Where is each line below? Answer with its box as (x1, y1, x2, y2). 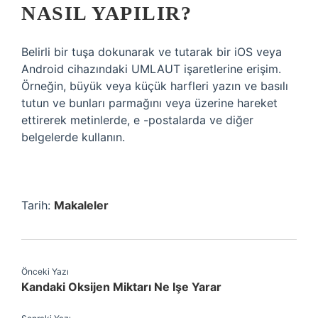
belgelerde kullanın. (21, 130, 125, 144)
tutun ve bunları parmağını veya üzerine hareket (21, 96, 278, 110)
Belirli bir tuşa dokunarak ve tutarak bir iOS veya (21, 45, 282, 59)
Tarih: (21, 198, 54, 212)
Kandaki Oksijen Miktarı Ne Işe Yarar (21, 280, 221, 294)
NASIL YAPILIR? (21, 2, 192, 24)
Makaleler (54, 198, 109, 212)
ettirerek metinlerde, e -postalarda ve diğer (21, 113, 253, 127)
